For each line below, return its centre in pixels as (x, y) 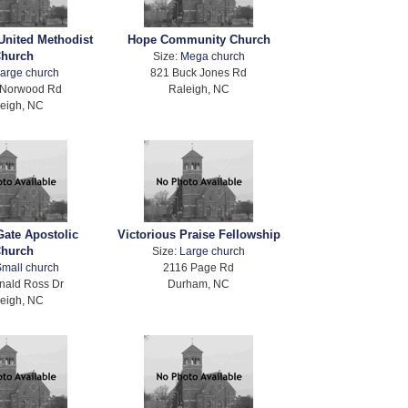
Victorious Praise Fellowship (199, 235)
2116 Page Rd (199, 268)
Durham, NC (199, 284)
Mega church (212, 56)
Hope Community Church (199, 40)
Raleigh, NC (199, 89)
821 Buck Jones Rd (199, 73)
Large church (213, 251)
